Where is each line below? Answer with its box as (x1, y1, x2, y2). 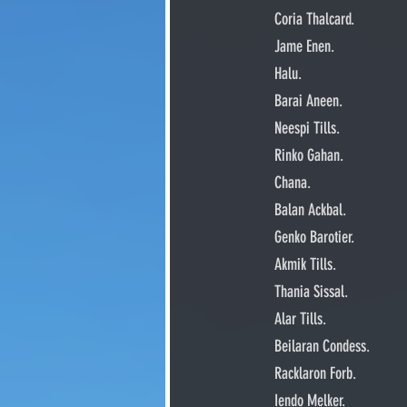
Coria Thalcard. (274, 9, 354, 29)
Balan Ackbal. (274, 200, 346, 220)
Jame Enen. (274, 36, 334, 56)
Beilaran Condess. (274, 336, 370, 356)
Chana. (274, 173, 311, 193)
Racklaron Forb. (274, 363, 356, 383)
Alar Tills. (274, 309, 326, 329)
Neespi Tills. (274, 118, 340, 138)
